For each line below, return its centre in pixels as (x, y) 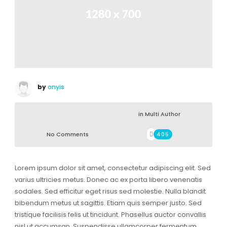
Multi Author (162, 114)
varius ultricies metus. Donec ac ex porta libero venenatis (108, 180)
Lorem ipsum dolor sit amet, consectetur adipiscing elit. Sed (112, 168)
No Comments (67, 135)
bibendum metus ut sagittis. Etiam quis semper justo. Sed (108, 203)
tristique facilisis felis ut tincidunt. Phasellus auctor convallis (110, 215)
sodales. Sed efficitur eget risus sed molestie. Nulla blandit (110, 192)
